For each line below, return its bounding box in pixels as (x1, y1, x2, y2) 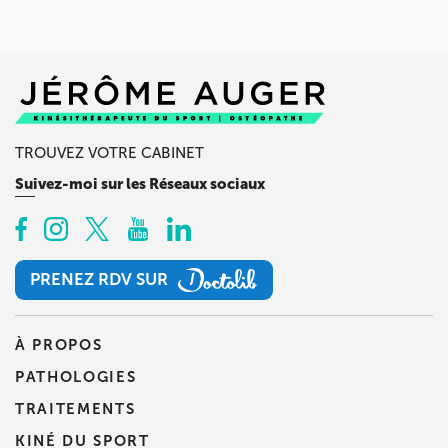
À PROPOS (15, 336, 103, 354)
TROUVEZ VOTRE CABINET (15, 145, 204, 162)
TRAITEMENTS (15, 399, 136, 417)
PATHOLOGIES (15, 368, 137, 385)
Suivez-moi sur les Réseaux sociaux (15, 175, 265, 193)
